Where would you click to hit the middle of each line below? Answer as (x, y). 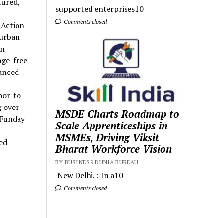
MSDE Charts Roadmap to (118, 114)
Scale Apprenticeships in (112, 125)
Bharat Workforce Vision (114, 149)
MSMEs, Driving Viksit (108, 137)
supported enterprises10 (100, 9)
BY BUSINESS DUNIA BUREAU (97, 162)
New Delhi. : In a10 (90, 175)
